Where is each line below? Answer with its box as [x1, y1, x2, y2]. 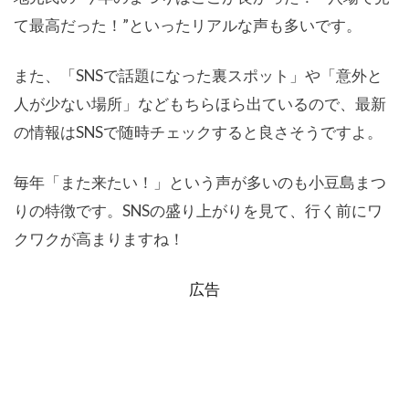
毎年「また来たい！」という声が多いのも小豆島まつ [14, 173, 386, 193]
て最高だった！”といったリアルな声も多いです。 [14, 16, 362, 36]
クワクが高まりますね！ [14, 229, 184, 249]
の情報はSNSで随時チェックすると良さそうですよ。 [14, 122, 383, 142]
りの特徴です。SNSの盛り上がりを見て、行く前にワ [14, 201, 383, 221]
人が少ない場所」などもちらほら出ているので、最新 [14, 94, 386, 114]
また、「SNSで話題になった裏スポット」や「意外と [14, 66, 383, 86]
